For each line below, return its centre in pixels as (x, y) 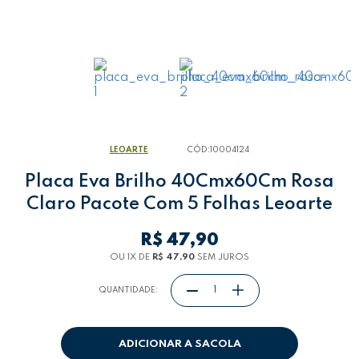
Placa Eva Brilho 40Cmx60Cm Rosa (179, 182)
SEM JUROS (222, 257)
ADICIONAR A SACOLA (179, 344)
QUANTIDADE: (129, 290)
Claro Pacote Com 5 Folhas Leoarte (179, 204)
